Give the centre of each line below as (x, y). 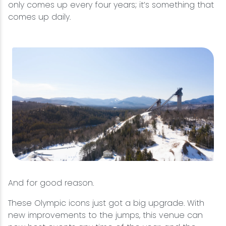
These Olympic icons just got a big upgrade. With (106, 203)
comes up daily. (39, 17)
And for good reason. (51, 183)
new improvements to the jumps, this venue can (105, 215)
